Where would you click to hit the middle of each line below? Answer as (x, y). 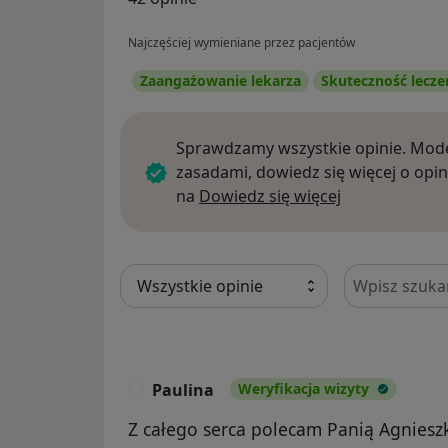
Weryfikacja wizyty (303, 388)
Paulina (183, 389)
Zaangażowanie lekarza (220, 80)
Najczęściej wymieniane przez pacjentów (241, 42)
